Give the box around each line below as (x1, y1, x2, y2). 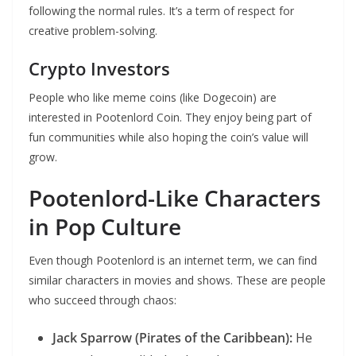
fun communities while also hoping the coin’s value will (29, 130, 308, 145)
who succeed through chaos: (29, 292, 176, 308)
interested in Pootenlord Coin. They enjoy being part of (29, 110, 311, 126)
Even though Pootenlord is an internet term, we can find (29, 253, 317, 269)
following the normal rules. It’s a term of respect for (29, 3, 294, 19)
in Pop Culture (29, 211, 181, 242)
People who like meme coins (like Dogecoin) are (29, 90, 277, 106)
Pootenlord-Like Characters (29, 183, 321, 214)
